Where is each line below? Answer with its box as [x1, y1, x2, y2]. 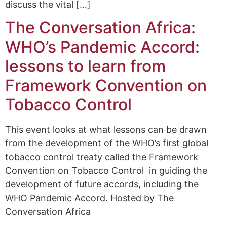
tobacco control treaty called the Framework [5, 151, 198, 162]
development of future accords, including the [5, 178, 199, 190]
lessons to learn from [5, 56, 166, 76]
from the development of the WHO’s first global [5, 137, 208, 148]
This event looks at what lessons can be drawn [5, 124, 207, 135]
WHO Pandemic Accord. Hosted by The [5, 192, 174, 203]
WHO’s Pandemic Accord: [5, 36, 200, 57]
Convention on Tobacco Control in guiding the [5, 165, 207, 176]
